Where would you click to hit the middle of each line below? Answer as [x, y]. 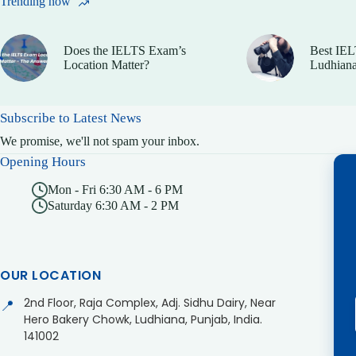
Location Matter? [106, 64]
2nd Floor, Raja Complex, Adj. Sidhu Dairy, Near [150, 302]
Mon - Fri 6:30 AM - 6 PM [115, 189]
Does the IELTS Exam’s [125, 50]
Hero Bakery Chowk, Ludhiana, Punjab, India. [143, 319]
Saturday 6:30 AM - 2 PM [113, 205]
